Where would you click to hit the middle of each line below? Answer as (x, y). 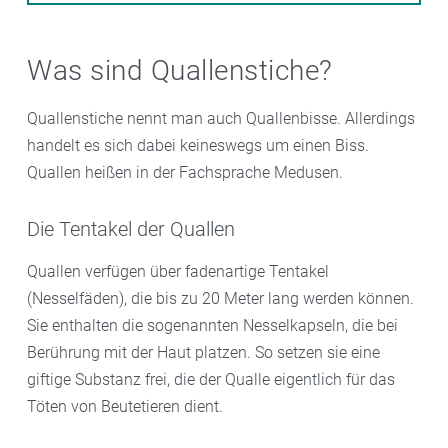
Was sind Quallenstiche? (180, 71)
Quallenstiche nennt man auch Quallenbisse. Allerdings (221, 119)
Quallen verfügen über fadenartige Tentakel (178, 272)
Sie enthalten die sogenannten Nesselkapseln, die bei (212, 326)
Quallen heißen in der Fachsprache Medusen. (185, 173)
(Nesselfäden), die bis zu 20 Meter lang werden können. (220, 299)
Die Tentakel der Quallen (131, 229)
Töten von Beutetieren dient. (125, 407)
